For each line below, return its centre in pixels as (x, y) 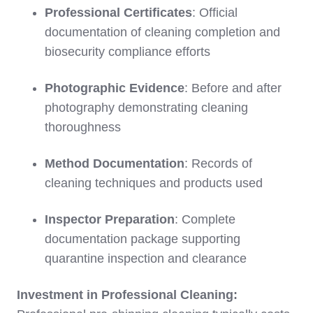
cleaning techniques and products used (154, 183)
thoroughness (83, 127)
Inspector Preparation (110, 219)
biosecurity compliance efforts (128, 51)
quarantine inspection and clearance (146, 258)
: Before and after (233, 88)
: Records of (218, 163)
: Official (215, 12)
